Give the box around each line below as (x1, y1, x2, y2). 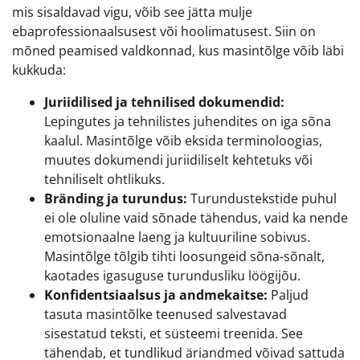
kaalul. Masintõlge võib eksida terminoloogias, (44, 131, 322, 149)
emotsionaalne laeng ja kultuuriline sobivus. (44, 227, 310, 246)
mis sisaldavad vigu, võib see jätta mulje (12, 2, 252, 21)
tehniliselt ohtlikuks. (44, 170, 165, 188)
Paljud (268, 285, 309, 304)
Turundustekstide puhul (187, 189, 337, 207)
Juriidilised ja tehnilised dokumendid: (44, 92, 284, 111)
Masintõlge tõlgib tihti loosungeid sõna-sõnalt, (44, 247, 325, 265)
